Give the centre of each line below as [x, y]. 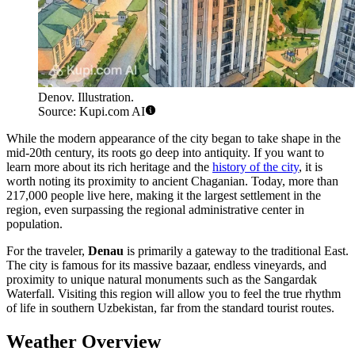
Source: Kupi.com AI [92, 112]
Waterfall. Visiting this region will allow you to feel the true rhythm [174, 294]
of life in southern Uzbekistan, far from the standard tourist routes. [170, 308]
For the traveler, [47, 251]
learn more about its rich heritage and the [109, 167]
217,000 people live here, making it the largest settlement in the [164, 196]
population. [34, 224]
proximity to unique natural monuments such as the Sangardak [162, 280]
